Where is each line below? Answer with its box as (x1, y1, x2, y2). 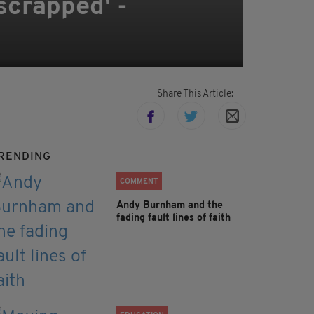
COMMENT (120, 178, 158, 186)
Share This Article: (156, 89, 233, 100)
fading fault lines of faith (116, 213, 231, 224)
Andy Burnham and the (116, 200, 223, 212)
